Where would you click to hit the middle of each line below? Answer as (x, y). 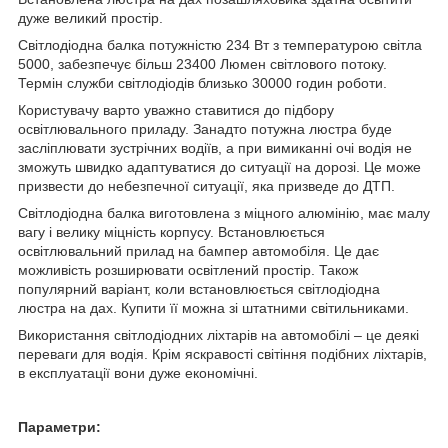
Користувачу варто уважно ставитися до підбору (176, 109)
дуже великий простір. (90, 17)
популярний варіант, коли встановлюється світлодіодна (199, 288)
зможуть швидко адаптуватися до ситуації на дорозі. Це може (219, 166)
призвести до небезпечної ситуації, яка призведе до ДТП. (206, 185)
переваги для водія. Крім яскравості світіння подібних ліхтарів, (222, 353)
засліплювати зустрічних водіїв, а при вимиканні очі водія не (215, 147)
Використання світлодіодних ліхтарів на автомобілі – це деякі (218, 334)
